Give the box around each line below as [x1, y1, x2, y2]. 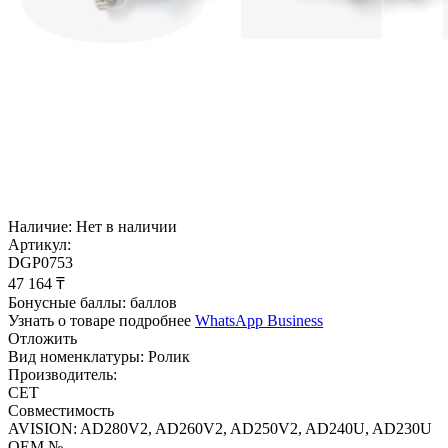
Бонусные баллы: [8, 294, 126, 312]
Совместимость [8, 402, 114, 420]
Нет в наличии [76, 218, 177, 236]
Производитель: [8, 366, 117, 384]
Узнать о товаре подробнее [8, 312, 191, 330]
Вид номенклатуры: [8, 348, 144, 366]
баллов [130, 294, 177, 312]
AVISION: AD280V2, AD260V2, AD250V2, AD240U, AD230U [8, 420, 432, 438]
